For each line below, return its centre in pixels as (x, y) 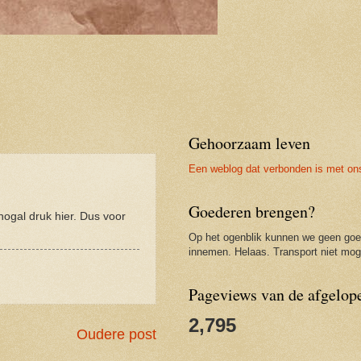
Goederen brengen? (252, 212)
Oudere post (116, 335)
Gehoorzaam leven (249, 143)
